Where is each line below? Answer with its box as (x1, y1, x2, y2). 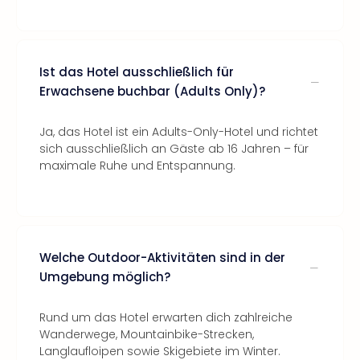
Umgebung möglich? (39, 268, 170, 285)
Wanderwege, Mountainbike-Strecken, (39, 326, 254, 342)
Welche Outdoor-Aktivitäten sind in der (39, 249, 285, 266)
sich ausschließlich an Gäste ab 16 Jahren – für (39, 141, 309, 157)
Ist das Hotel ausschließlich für (39, 63, 234, 80)
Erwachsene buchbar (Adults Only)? (39, 83, 265, 100)
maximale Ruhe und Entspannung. (39, 157, 235, 174)
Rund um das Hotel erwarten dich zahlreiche (39, 309, 292, 325)
